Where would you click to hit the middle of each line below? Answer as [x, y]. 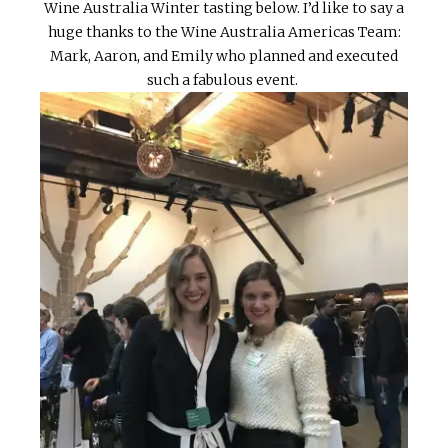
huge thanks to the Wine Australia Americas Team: [224, 32]
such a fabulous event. [224, 80]
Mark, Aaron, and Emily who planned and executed [224, 56]
